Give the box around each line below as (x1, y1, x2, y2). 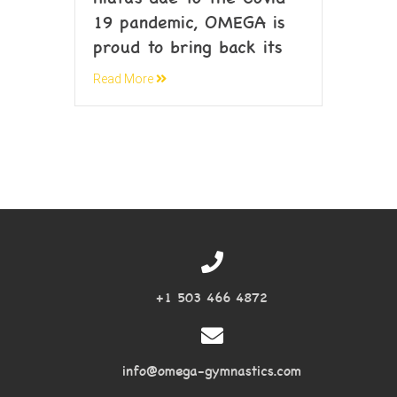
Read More (93, 71, 156, 86)
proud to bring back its (93, 31, 283, 61)
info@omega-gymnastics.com (122, 359, 301, 383)
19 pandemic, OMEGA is (93, 6, 285, 36)
